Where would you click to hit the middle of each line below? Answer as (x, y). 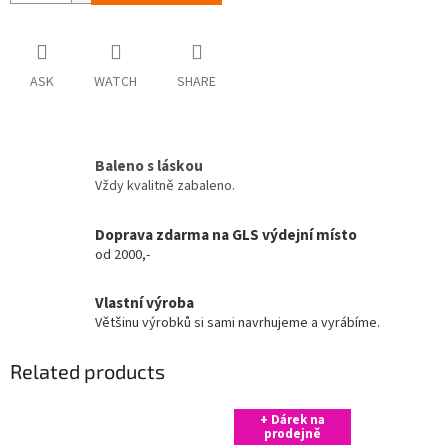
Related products (87, 371)
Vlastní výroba (144, 303)
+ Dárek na (292, 419)
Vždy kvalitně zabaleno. (165, 185)
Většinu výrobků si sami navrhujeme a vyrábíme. (237, 323)
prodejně (292, 433)
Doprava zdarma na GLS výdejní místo (226, 234)
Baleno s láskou (149, 165)
